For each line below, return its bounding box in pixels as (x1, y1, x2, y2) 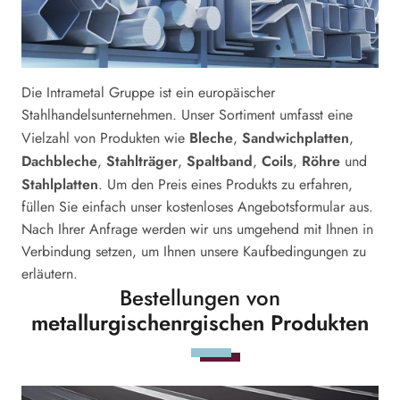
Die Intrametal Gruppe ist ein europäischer (21, 82, 275, 103)
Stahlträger (106, 150, 178, 171)
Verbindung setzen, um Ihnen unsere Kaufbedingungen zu (21, 241, 366, 262)
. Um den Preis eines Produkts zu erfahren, (98, 174, 353, 195)
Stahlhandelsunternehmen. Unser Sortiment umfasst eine (21, 104, 353, 125)
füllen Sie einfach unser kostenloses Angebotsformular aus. (21, 196, 373, 217)
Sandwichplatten (242, 127, 349, 148)
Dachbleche (21, 150, 97, 171)
